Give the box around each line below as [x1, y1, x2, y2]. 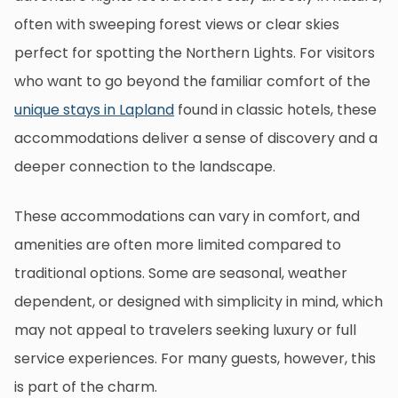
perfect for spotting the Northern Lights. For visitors [14, 43, 375, 64]
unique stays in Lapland [14, 99, 174, 121]
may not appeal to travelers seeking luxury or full [14, 320, 356, 341]
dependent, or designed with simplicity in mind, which [14, 291, 383, 313]
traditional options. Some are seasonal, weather [14, 263, 347, 284]
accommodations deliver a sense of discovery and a [14, 128, 378, 149]
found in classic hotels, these [174, 99, 377, 121]
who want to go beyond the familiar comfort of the [14, 71, 370, 92]
